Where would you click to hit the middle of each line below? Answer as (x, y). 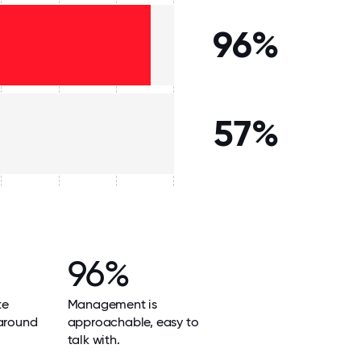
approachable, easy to (133, 322)
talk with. (93, 340)
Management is (112, 304)
